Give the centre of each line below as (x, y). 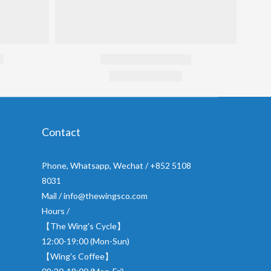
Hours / (55, 211)
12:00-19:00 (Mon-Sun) (85, 241)
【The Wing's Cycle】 (83, 226)
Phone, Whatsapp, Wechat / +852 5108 (116, 165)
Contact (61, 132)
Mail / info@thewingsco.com (94, 195)
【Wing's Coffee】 (77, 256)
